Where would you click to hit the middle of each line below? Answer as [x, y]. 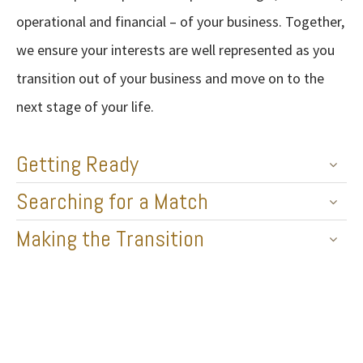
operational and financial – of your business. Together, [180, 21]
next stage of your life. [85, 107]
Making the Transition [110, 239]
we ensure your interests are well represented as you [175, 50]
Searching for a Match [112, 201]
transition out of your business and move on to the [170, 78]
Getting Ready [77, 164]
